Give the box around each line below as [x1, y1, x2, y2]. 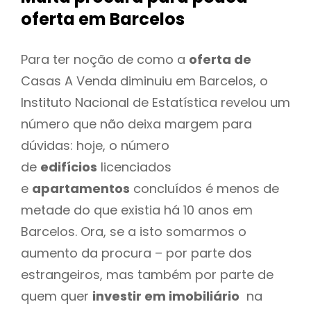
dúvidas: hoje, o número [21, 136, 169, 154]
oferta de [189, 50, 251, 68]
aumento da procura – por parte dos [21, 244, 252, 262]
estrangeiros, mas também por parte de [21, 265, 274, 283]
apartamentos [32, 179, 130, 197]
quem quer [21, 287, 92, 305]
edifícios [40, 158, 97, 176]
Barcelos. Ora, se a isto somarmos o [21, 222, 246, 240]
